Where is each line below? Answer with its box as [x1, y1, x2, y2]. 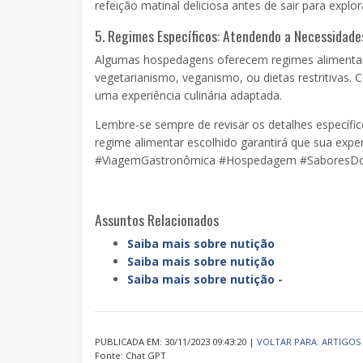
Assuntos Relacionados [95, 209, 219, 231]
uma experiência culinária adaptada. [95, 88, 282, 104]
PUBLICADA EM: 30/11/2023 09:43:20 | [95, 335, 257, 348]
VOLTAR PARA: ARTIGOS [257, 335, 361, 348]
